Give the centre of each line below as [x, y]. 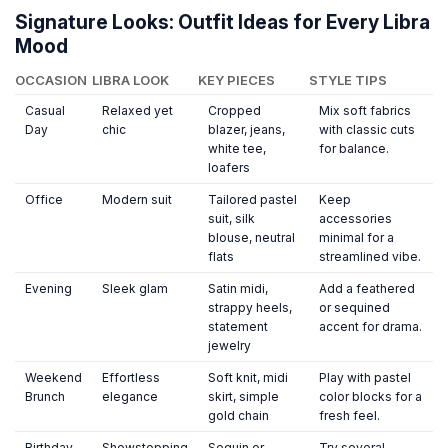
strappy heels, [250, 308]
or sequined [354, 308]
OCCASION [51, 80]
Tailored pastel [252, 200]
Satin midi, [238, 289]
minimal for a [356, 238]
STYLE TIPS [348, 80]
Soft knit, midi [248, 378]
